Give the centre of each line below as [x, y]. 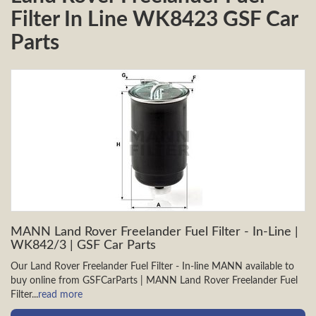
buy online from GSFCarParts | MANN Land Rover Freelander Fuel [154, 281]
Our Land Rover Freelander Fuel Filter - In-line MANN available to [152, 267]
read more [60, 295]
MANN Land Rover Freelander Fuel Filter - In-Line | [154, 232]
